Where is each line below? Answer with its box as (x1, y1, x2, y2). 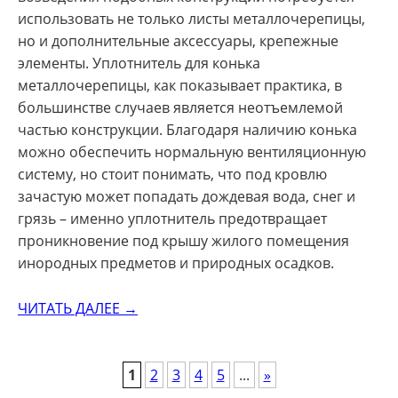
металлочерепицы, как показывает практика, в (18, 76, 342, 96)
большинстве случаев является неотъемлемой (18, 98, 343, 118)
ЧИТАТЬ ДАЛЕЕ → (18, 298, 138, 318)
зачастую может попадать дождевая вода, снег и (18, 187, 355, 207)
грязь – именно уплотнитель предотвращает (18, 209, 327, 229)
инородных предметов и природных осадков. (18, 253, 334, 274)
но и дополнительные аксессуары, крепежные (18, 31, 338, 52)
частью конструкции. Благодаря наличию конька (18, 120, 357, 140)
